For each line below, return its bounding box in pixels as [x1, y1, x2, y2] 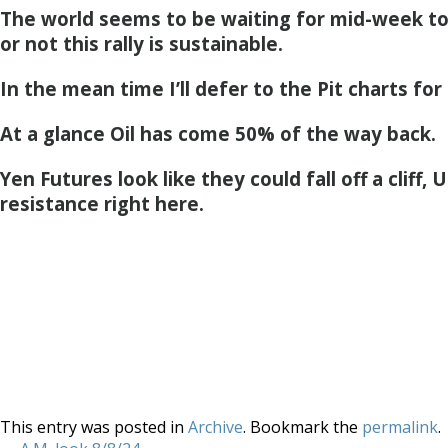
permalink [362, 416, 438, 438]
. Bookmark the [243, 416, 362, 438]
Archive [188, 416, 243, 438]
